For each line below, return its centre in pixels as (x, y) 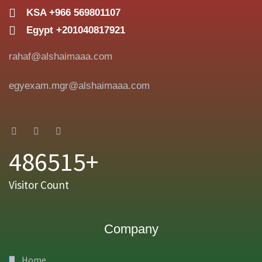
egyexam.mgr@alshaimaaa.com (79, 86)
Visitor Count (39, 185)
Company (131, 229)
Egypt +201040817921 (76, 30)
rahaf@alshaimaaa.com (61, 57)
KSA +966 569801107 (73, 13)
